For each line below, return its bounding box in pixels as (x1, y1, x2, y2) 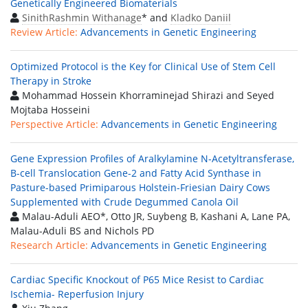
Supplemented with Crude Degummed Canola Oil (10, 195, 239, 208)
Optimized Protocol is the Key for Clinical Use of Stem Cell (10, 60, 276, 73)
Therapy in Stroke (10, 74, 91, 87)
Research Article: (10, 239, 88, 252)
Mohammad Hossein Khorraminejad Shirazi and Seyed (19, 89, 274, 102)
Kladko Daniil (170, 11, 231, 24)
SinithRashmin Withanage (22, 11, 142, 24)
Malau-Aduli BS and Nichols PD (10, 224, 154, 237)
